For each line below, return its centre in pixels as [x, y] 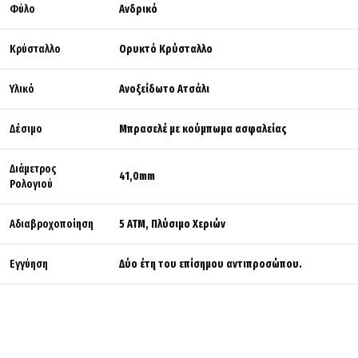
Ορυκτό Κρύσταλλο [166, 50]
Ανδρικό [138, 10]
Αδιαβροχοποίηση [52, 225]
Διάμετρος [33, 169]
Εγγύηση [29, 265]
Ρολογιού [31, 185]
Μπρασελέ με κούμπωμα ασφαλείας [203, 129]
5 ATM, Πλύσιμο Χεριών [172, 225]
